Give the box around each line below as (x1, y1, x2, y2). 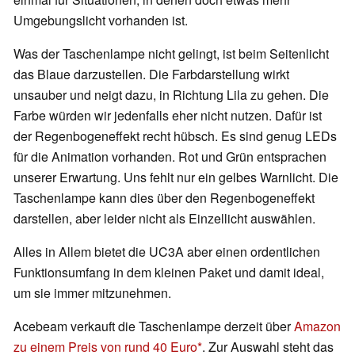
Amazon (294, 316, 341, 335)
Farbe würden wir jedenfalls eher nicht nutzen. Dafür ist (13, 105, 322, 124)
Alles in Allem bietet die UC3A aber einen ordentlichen (13, 242, 320, 261)
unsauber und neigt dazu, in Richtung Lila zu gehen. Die (13, 85, 329, 104)
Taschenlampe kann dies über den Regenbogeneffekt (13, 188, 315, 207)
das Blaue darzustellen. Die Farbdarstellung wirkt (13, 64, 289, 83)
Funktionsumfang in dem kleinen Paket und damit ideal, (13, 262, 324, 281)
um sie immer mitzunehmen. (13, 283, 174, 302)
